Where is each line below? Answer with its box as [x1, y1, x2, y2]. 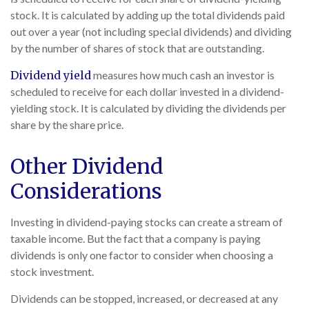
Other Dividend [10, 153, 163, 180]
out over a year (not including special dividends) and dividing [10, 25, 292, 39]
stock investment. [10, 265, 94, 279]
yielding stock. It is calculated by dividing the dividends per [10, 101, 286, 115]
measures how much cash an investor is [91, 68, 275, 82]
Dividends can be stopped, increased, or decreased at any [10, 292, 278, 306]
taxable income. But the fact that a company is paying [10, 232, 261, 246]
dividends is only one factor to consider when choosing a [10, 248, 273, 262]
